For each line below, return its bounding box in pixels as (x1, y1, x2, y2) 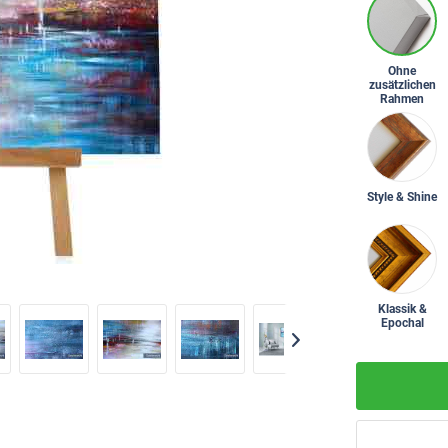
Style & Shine (367, 190, 437, 204)
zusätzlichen (368, 78, 436, 92)
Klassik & (377, 302, 427, 316)
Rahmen (380, 92, 424, 106)
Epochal (380, 316, 424, 330)
